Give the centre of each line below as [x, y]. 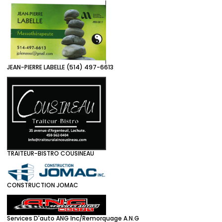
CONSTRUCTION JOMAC [43, 185]
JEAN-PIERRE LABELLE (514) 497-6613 [60, 67]
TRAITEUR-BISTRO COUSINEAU [51, 153]
